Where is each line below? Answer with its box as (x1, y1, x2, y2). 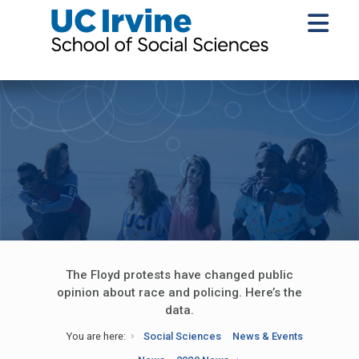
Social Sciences (143, 330, 222, 342)
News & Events (232, 330, 304, 342)
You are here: (66, 330, 126, 342)
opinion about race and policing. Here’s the (57, 285, 302, 300)
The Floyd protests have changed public (66, 268, 293, 282)
